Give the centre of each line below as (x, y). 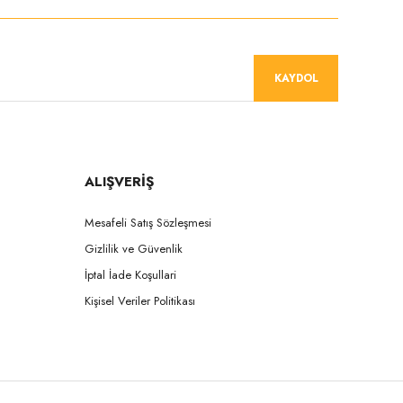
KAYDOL (296, 78)
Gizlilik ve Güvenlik (134, 249)
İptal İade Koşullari (130, 275)
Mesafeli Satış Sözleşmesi (148, 223)
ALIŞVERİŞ (119, 182)
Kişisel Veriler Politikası (140, 301)
